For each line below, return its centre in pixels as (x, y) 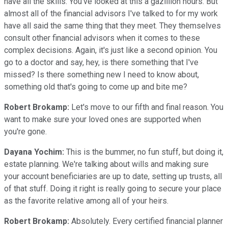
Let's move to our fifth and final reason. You (146, 107)
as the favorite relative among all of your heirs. (86, 201)
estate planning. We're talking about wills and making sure (106, 164)
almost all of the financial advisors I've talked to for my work (111, 13)
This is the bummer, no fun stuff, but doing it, (144, 152)
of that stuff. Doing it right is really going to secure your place (113, 188)
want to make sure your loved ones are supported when (103, 119)
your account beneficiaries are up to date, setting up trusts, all (113, 176)
